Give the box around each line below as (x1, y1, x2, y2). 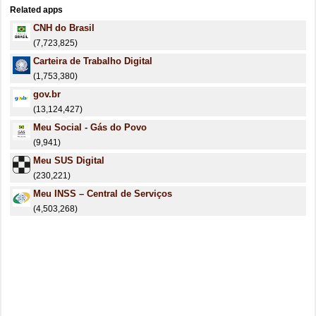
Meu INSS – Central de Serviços (33, 188, 172, 199)
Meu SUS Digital (33, 155, 104, 166)
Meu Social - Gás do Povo (33, 122, 147, 133)
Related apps (10, 5, 63, 15)
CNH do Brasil (33, 23, 95, 33)
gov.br (33, 89, 61, 99)
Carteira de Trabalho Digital (33, 56, 152, 66)
